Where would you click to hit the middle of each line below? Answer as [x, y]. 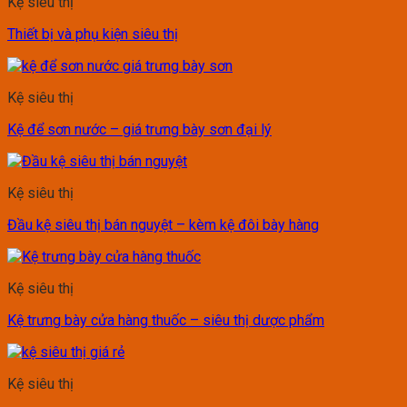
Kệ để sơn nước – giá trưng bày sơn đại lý [139, 130]
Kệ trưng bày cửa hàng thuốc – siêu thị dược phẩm [166, 321]
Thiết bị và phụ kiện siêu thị [93, 35]
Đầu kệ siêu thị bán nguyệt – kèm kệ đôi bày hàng [163, 225]
